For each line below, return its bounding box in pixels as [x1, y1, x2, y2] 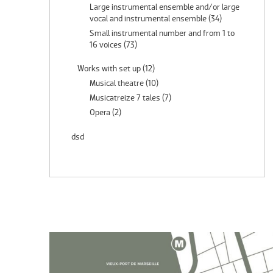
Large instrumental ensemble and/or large [90, 1, 240, 12]
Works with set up [77, 63, 141, 74]
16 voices [90, 39, 122, 50]
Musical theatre [90, 77, 144, 88]
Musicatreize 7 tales [90, 92, 161, 103]
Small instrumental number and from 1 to [90, 27, 235, 38]
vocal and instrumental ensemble [90, 13, 207, 24]
